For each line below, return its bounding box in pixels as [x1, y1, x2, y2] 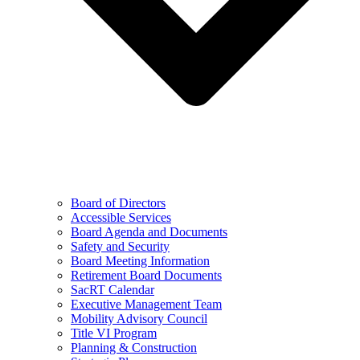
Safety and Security [71, 239, 170, 253]
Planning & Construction [71, 341, 197, 354]
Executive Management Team [71, 297, 222, 311]
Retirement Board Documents [71, 268, 222, 282]
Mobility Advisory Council [71, 312, 207, 325]
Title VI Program [71, 326, 157, 340]
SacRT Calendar [71, 283, 154, 297]
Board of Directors [71, 196, 166, 210]
